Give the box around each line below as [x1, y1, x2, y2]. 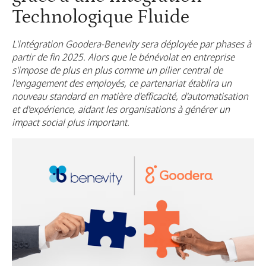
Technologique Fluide [12, 7, 189, 28]
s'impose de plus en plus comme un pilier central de [12, 64, 223, 77]
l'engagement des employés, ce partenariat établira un [12, 77, 232, 90]
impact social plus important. [12, 116, 129, 129]
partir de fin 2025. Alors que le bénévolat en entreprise [12, 50, 235, 64]
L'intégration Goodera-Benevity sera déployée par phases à [12, 37, 251, 50]
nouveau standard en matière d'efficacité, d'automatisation [12, 90, 248, 103]
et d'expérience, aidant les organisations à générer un [12, 103, 230, 116]
